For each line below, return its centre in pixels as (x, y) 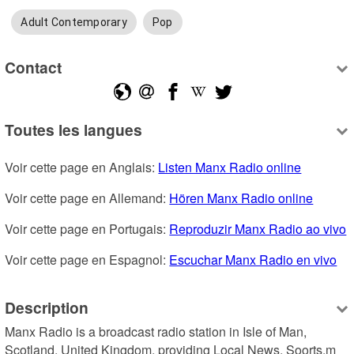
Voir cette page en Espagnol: (87, 260)
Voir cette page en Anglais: (82, 168)
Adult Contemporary (74, 23)
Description (47, 307)
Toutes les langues (74, 130)
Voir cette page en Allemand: (87, 198)
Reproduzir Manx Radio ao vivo (258, 229)
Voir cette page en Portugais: (87, 229)
